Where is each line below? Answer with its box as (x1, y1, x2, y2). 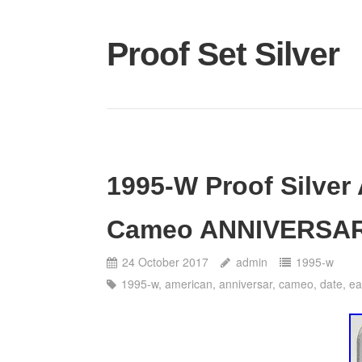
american (165, 275, 213, 292)
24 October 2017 (122, 253, 209, 270)
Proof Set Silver (107, 35, 339, 73)
